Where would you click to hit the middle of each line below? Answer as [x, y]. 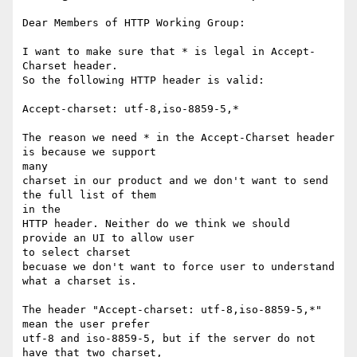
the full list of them [89, 195]
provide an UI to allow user [108, 238]
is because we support [89, 152]
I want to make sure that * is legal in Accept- [169, 52]
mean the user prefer [89, 324]
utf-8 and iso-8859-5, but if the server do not [169, 339]
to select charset [76, 253]
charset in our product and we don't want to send [175, 181]
